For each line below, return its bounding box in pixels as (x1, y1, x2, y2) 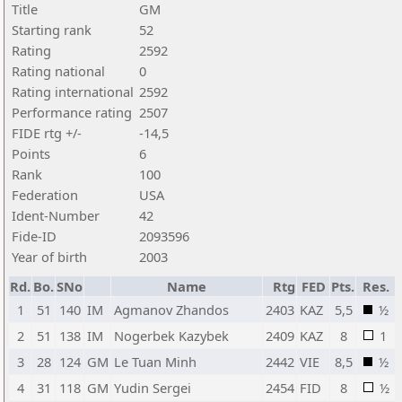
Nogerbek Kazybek (114, 327, 229, 345)
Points (12, 144, 50, 162)
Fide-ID (12, 227, 57, 245)
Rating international (12, 83, 134, 100)
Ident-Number (12, 206, 100, 224)
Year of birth (12, 248, 87, 266)
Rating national (12, 62, 105, 80)
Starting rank (12, 21, 92, 39)
